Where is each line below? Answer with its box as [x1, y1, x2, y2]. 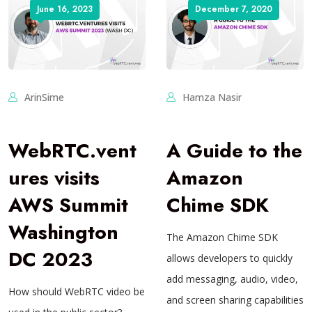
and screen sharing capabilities [166, 293, 304, 307]
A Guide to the [166, 136, 302, 166]
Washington [8, 218, 118, 247]
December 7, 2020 [195, 3, 272, 15]
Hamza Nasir [182, 91, 242, 104]
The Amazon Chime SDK [166, 231, 278, 244]
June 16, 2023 [37, 3, 93, 15]
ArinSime [24, 91, 64, 104]
